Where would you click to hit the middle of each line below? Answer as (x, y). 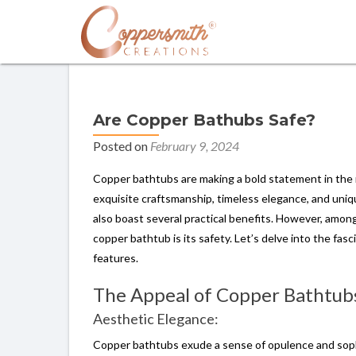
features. (116, 258)
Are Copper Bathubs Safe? (204, 120)
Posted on (122, 146)
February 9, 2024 (195, 146)
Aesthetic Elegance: (156, 319)
